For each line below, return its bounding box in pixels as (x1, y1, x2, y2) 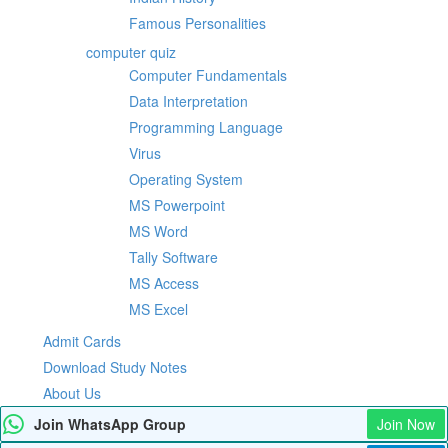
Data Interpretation (129, 91, 248, 111)
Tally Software (129, 247, 218, 267)
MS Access (129, 273, 199, 293)
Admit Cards (43, 331, 121, 351)
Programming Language (129, 117, 283, 137)
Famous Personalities (129, 13, 266, 33)
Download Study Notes (43, 357, 187, 377)
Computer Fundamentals (129, 65, 287, 85)
